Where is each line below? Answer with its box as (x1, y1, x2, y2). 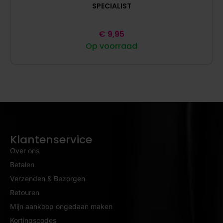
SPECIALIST (92, 1, 131, 11)
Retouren (10, 188, 39, 197)
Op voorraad (86, 40, 137, 52)
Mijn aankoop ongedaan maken (10, 202, 112, 211)
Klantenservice (10, 132, 92, 148)
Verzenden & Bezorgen (10, 174, 85, 183)
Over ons (10, 146, 39, 155)
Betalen (10, 160, 34, 169)
